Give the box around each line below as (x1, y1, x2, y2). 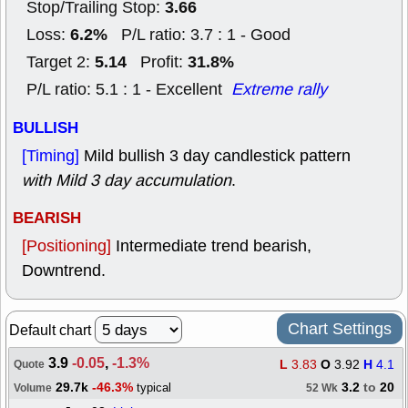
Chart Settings (288, 318, 392, 340)
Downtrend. (22, 260, 106, 281)
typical (137, 380, 171, 395)
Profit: (127, 51, 188, 73)
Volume (14, 381, 52, 396)
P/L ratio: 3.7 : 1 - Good (107, 24, 291, 46)
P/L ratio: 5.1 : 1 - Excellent (26, 78, 231, 100)
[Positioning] (22, 235, 116, 257)
